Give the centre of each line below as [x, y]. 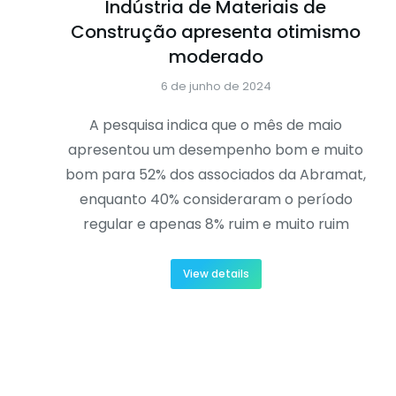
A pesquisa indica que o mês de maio [216, 126]
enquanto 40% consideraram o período [216, 200]
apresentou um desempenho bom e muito [216, 150]
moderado [216, 57]
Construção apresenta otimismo [216, 32]
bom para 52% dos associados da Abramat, [216, 175]
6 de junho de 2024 [216, 87]
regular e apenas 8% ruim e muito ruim [216, 225]
